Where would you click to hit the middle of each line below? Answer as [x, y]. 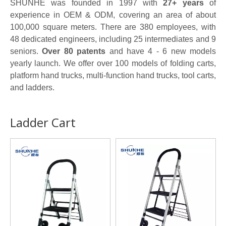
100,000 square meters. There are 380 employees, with [113, 27]
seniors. [26, 51]
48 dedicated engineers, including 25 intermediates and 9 [113, 39]
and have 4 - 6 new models [161, 51]
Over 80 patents [74, 51]
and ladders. [32, 88]
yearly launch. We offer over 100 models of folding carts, [113, 63]
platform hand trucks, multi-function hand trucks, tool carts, [113, 75]
